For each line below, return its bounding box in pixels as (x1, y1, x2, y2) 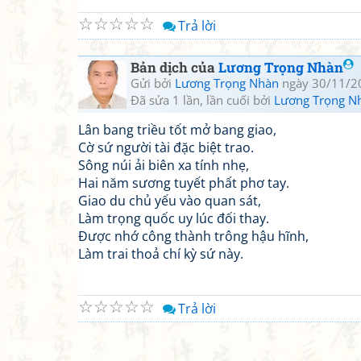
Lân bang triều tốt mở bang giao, (78, 121, 276, 139)
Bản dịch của (131, 58, 218, 77)
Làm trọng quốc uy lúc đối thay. (78, 210, 269, 227)
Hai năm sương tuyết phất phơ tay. (78, 174, 289, 192)
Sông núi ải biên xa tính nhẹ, (78, 156, 249, 174)
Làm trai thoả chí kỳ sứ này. (78, 245, 243, 263)
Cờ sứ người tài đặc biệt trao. (78, 139, 254, 156)
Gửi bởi (131, 75, 175, 91)
